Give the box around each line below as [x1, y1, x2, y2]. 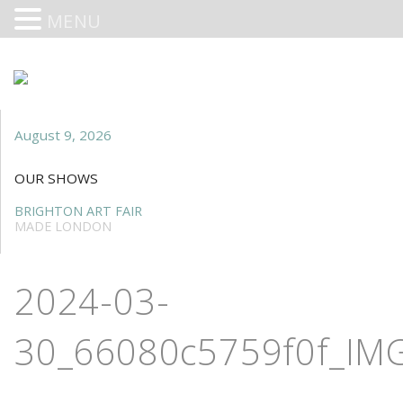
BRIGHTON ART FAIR [14, 202, 142, 220]
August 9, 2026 [14, 126, 112, 144]
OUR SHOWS [14, 168, 98, 187]
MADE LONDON [14, 218, 112, 236]
